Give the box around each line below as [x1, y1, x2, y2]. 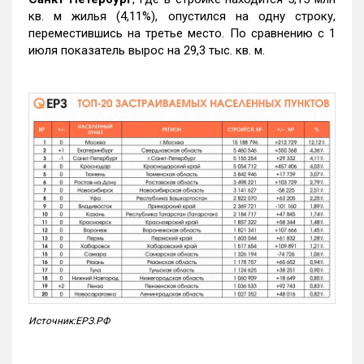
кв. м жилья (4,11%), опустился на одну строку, [28, 9, 336, 24]
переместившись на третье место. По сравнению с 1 [28, 26, 336, 41]
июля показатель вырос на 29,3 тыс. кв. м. [28, 43, 265, 58]
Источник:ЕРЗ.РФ [28, 314, 110, 327]
